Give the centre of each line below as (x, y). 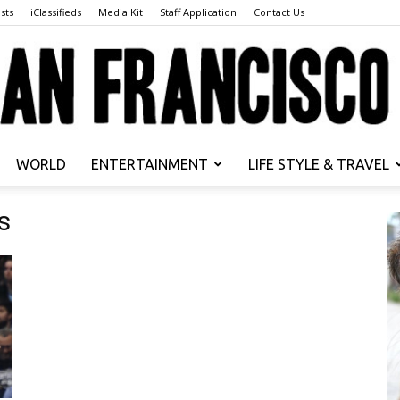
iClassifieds (56, 12)
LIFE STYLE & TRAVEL (319, 165)
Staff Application (198, 12)
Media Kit (121, 12)
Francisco (227, 316)
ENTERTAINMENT (150, 165)
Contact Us (279, 12)
